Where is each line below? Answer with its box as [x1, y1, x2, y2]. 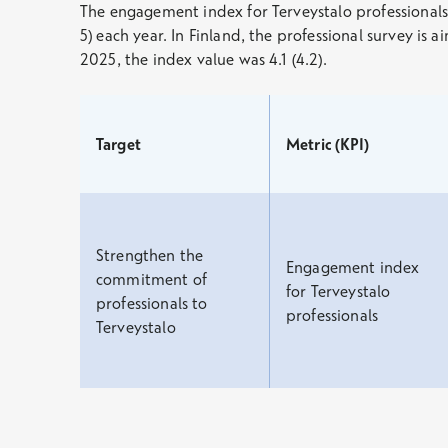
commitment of [96, 269, 208, 289]
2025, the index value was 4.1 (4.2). [80, 49, 327, 69]
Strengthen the [96, 245, 204, 265]
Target [96, 134, 141, 154]
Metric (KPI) [286, 134, 369, 154]
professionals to [96, 293, 208, 313]
